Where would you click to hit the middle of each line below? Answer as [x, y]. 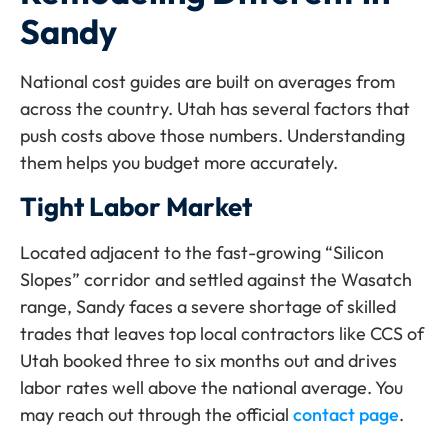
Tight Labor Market [136, 207]
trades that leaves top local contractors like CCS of [222, 334]
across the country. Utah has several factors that [215, 108]
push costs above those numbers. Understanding [212, 135]
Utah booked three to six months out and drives [208, 361]
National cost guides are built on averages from [207, 81]
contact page [346, 415]
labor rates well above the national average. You [211, 388]
